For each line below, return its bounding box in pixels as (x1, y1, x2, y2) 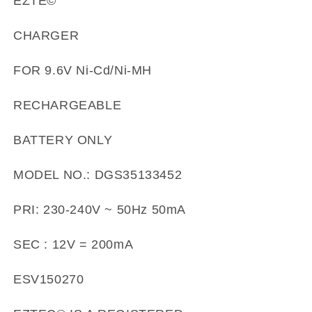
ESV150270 (13, 272, 84, 287)
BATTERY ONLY (13, 133, 113, 148)
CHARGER (13, 29, 79, 43)
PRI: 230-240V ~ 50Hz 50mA (13, 203, 186, 217)
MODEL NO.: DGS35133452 (13, 168, 182, 182)
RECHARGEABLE (13, 98, 122, 113)
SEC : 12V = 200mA (13, 237, 134, 252)
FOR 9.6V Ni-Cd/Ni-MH (13, 63, 152, 78)
